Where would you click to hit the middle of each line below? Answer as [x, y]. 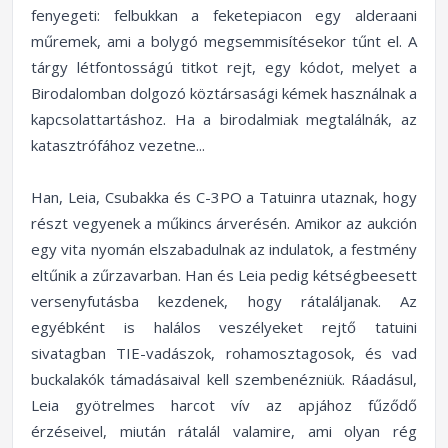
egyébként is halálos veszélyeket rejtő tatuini [224, 327]
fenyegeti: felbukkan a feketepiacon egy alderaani [224, 15]
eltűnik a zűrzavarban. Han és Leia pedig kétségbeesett [224, 275]
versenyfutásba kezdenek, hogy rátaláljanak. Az [224, 301]
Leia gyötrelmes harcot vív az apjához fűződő [224, 405]
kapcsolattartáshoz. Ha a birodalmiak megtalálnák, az [224, 119]
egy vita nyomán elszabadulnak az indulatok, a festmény [224, 249]
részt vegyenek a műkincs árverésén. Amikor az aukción [224, 223]
